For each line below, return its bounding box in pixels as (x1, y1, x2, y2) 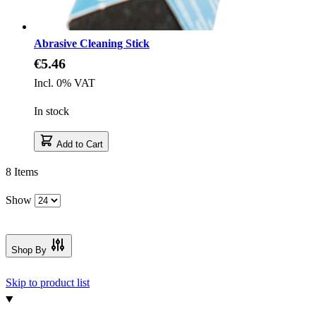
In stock (34, 104, 69, 117)
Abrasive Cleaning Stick (34, 37, 150, 49)
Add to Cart (56, 138, 103, 150)
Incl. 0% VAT (34, 76, 95, 89)
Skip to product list (6, 276, 90, 288)
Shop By (11, 244, 47, 255)
